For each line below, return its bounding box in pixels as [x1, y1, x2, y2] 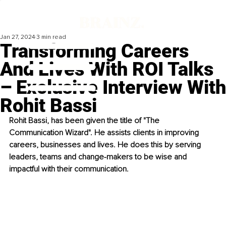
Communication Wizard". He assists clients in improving [9, 128, 201, 138]
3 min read [36, 33, 66, 41]
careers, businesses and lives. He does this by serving [9, 140, 203, 150]
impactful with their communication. [9, 164, 129, 175]
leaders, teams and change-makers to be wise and [9, 152, 189, 162]
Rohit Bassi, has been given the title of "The [9, 116, 161, 126]
